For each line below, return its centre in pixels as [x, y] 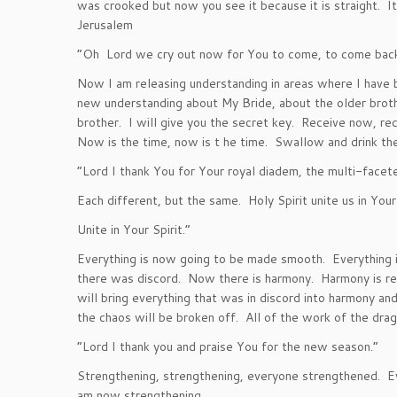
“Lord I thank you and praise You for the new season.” [228, 346]
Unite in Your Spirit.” [134, 230]
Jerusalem [105, 25]
